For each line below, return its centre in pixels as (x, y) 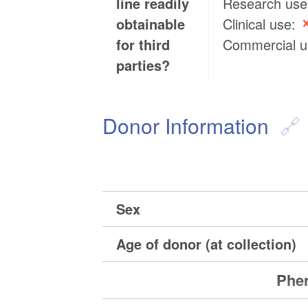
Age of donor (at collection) (207, 244)
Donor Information (186, 126)
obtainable (151, 24)
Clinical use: (262, 24)
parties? (143, 65)
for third (143, 45)
